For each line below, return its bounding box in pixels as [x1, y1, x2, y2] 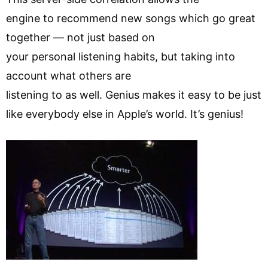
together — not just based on [6, 31, 155, 44]
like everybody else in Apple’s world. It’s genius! [6, 107, 243, 120]
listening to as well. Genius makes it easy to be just [6, 88, 261, 101]
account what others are [6, 69, 131, 82]
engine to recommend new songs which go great [6, 11, 255, 25]
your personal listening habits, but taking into [6, 50, 235, 63]
